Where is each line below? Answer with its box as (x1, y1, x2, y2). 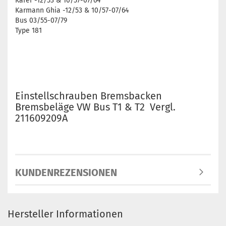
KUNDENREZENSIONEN (15, 166, 117, 179)
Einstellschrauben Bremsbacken (15, 90, 162, 102)
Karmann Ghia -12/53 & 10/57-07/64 (15, 6, 129, 15)
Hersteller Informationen (8, 208, 123, 220)
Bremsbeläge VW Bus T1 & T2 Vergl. (15, 101, 176, 113)
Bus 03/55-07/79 (15, 16, 67, 25)
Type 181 (15, 26, 42, 35)
